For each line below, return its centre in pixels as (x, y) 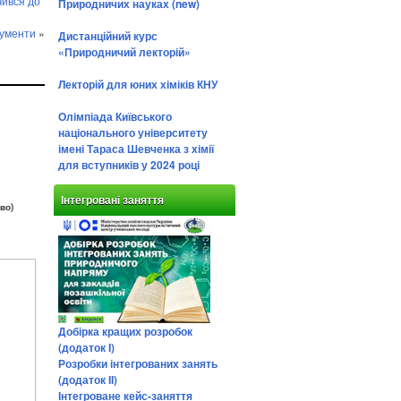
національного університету (133, 132)
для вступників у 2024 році (129, 165)
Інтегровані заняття (112, 200)
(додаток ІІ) (88, 380)
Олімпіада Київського (115, 116)
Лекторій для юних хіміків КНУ (138, 84)
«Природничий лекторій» (124, 52)
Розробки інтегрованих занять (138, 363)
